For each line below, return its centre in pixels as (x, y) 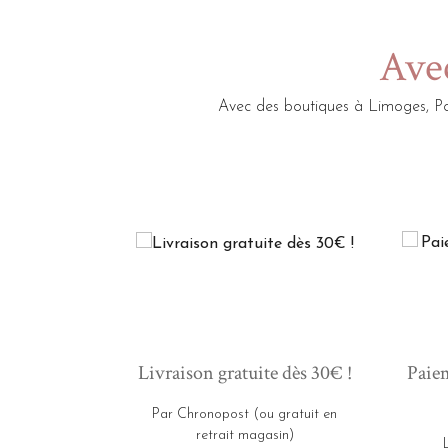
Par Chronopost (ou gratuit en (244, 414)
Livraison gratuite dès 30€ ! (244, 372)
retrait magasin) (244, 435)
